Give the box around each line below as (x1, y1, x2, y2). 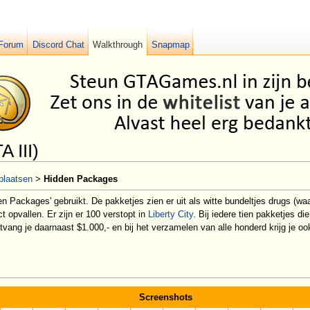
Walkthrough (93, 39, 143, 50)
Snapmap (152, 39, 190, 50)
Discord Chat (32, 39, 84, 50)
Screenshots (138, 291, 192, 302)
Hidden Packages (44, 174, 118, 185)
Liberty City (148, 208, 193, 219)
